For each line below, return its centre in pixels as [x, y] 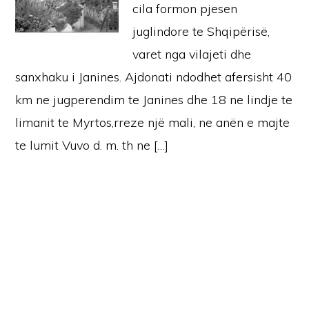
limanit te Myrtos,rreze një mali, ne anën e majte [153, 122]
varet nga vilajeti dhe [192, 54]
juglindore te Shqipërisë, [201, 31]
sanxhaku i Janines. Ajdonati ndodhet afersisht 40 [154, 77]
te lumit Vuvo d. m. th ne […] [92, 145]
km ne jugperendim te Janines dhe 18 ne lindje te [154, 100]
